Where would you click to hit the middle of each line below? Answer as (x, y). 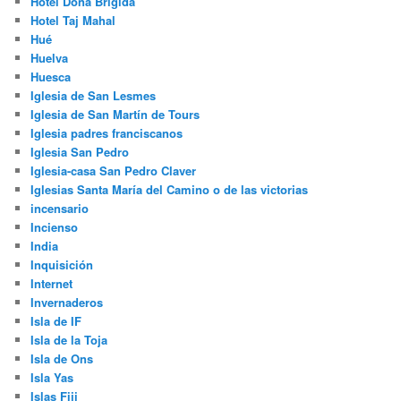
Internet (52, 284)
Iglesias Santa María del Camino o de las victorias (170, 190)
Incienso (55, 227)
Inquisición (62, 265)
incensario (60, 209)
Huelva (50, 58)
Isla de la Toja (69, 340)
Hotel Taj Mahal (73, 21)
